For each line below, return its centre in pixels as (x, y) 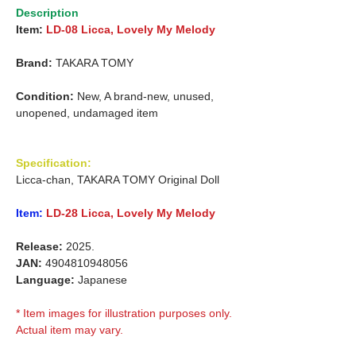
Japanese (101, 279)
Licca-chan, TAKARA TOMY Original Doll (118, 179)
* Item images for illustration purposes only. (124, 313)
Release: (39, 246)
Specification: (54, 163)
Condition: (45, 96)
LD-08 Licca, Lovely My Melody (131, 29)
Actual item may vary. (70, 329)
